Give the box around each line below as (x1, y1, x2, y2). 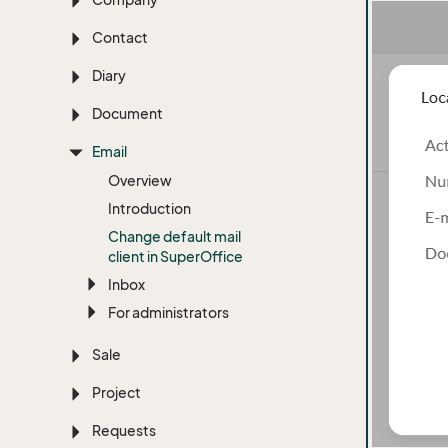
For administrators (108, 304, 230, 321)
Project (92, 384, 142, 401)
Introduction (108, 200, 192, 217)
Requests (92, 422, 157, 439)
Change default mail (108, 228, 242, 245)
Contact (92, 29, 149, 46)
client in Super (108, 248, 201, 265)
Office (200, 248, 244, 265)
